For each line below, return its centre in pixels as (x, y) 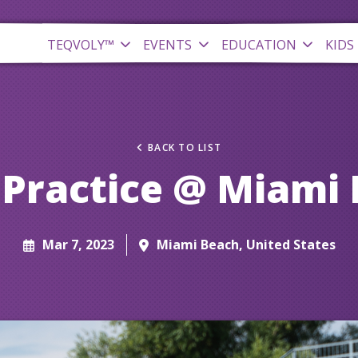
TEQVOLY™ (80, 44)
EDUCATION (259, 44)
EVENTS (167, 44)
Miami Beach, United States (246, 245)
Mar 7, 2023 (78, 245)
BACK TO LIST (185, 147)
